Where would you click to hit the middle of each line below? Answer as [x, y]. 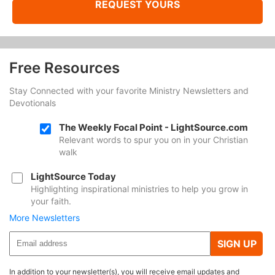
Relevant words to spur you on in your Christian [153, 139]
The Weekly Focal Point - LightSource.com [153, 127]
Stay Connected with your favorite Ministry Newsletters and [129, 90]
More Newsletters [45, 217]
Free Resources [64, 68]
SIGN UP [237, 243]
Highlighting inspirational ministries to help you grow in [139, 188]
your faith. [51, 201]
